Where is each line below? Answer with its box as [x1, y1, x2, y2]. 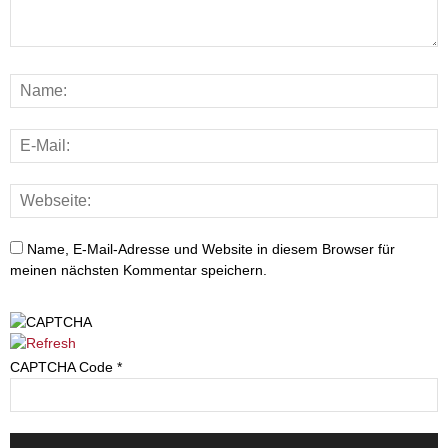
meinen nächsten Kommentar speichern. [10, 262, 267, 278]
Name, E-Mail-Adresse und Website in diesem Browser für [27, 241, 395, 257]
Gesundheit [16, 161, 77, 175]
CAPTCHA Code [10, 359, 113, 375]
